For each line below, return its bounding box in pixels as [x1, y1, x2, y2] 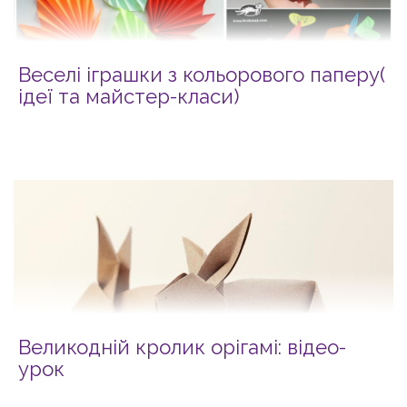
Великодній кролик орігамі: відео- [18, 335, 346, 360]
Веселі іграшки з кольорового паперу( [18, 63, 385, 87]
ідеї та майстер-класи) [18, 84, 239, 109]
